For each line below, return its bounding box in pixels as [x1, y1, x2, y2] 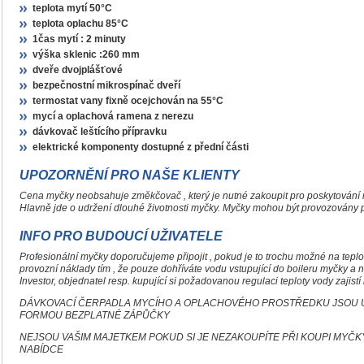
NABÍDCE [19, 344, 63, 355]
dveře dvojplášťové [32, 64, 123, 76]
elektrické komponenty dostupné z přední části [32, 141, 249, 153]
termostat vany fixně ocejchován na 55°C [32, 95, 223, 106]
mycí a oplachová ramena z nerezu [32, 110, 193, 122]
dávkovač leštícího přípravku [32, 126, 167, 137]
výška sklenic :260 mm [32, 49, 140, 60]
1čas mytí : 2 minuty [32, 33, 126, 45]
